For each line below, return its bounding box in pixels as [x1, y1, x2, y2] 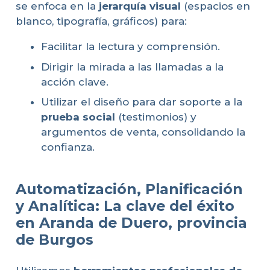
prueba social [41, 111, 115, 124]
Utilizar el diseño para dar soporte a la [41, 96, 242, 108]
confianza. [41, 141, 95, 154]
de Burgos [15, 230, 93, 248]
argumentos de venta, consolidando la [41, 126, 245, 139]
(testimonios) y [115, 111, 196, 124]
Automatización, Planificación [15, 180, 243, 198]
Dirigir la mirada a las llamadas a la [41, 60, 224, 73]
